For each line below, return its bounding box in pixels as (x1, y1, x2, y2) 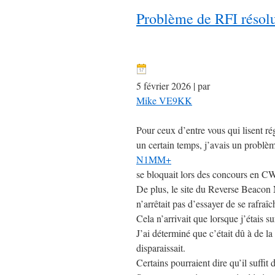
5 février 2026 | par (136, 79, 210, 92)
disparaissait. (136, 241, 185, 254)
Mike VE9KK (136, 94, 192, 107)
